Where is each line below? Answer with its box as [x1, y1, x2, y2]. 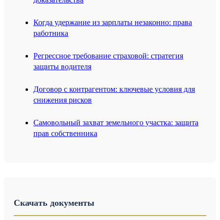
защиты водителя [33, 62, 91, 71]
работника [33, 29, 68, 38]
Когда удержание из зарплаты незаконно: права [33, 18, 192, 27]
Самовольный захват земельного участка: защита [33, 118, 198, 127]
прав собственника [33, 129, 97, 138]
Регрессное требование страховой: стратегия [33, 52, 183, 60]
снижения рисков [33, 96, 92, 105]
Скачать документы [14, 198, 94, 208]
